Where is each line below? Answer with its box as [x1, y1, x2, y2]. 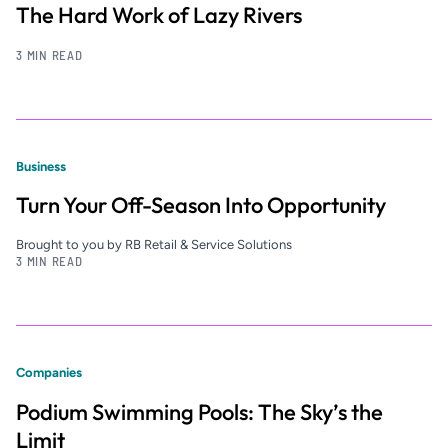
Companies [16, 365, 82, 381]
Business [16, 158, 66, 174]
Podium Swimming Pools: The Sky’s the [16, 397, 383, 426]
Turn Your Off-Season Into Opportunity [16, 191, 386, 220]
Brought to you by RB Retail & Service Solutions [16, 237, 292, 253]
